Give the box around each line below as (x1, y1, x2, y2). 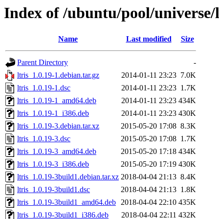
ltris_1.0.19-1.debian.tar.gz (17, 71, 99, 80)
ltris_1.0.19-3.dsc (17, 134, 70, 143)
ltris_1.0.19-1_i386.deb (17, 109, 89, 118)
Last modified (126, 35, 172, 44)
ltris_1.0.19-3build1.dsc (17, 185, 90, 194)
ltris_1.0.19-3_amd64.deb (17, 147, 96, 156)
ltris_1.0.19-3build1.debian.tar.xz (17, 173, 119, 181)
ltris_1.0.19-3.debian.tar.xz (17, 122, 99, 131)
